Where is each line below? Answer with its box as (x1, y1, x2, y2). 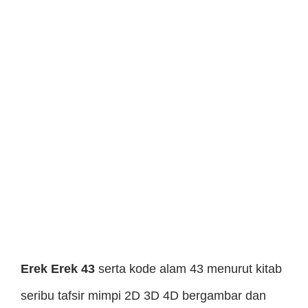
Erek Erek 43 (21, 262, 95, 276)
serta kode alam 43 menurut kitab (95, 262, 282, 276)
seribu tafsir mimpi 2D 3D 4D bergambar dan (21, 289, 266, 302)
